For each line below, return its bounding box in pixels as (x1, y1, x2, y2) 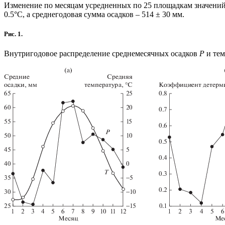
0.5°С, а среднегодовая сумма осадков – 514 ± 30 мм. (4, 10, 184, 19)
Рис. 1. (4, 30, 23, 38)
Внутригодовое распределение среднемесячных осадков (4, 49, 199, 58)
